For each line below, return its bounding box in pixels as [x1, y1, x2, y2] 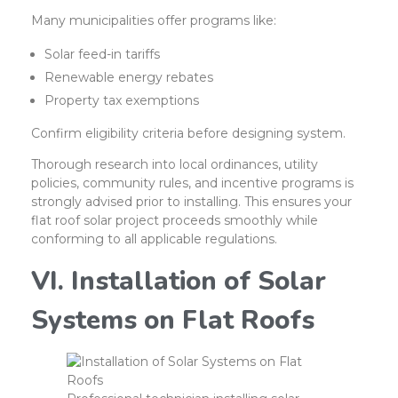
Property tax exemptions [44, 92, 200, 109]
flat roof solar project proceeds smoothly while [31, 212, 318, 229]
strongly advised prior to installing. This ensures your [31, 194, 352, 211]
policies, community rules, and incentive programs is [31, 175, 354, 192]
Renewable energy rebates [44, 69, 214, 86]
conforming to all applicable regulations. [31, 231, 277, 248]
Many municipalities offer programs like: [31, 12, 276, 29]
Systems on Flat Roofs [31, 302, 314, 338]
